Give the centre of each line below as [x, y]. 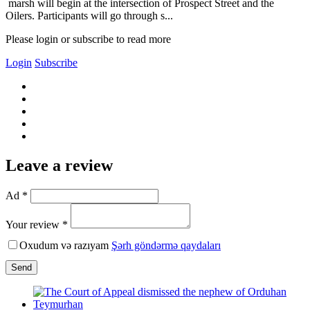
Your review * [37, 224]
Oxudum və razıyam [65, 245]
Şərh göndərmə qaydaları [166, 245]
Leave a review [59, 165]
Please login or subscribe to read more [88, 39]
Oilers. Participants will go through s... [89, 15]
